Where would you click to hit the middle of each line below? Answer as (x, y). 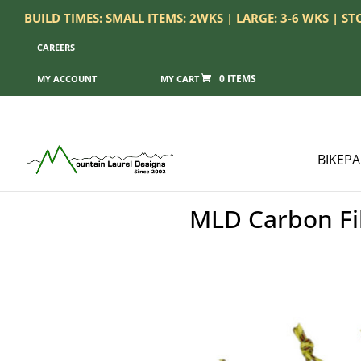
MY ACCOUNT (67, 79)
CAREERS (56, 48)
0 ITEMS (238, 79)
